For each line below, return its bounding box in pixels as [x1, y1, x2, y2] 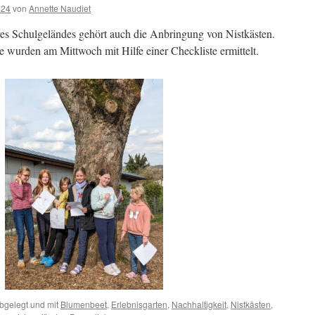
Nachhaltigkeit [172, 298, 226, 310]
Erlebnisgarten [111, 298, 167, 310]
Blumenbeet [60, 298, 107, 310]
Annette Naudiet [29, 2, 91, 14]
